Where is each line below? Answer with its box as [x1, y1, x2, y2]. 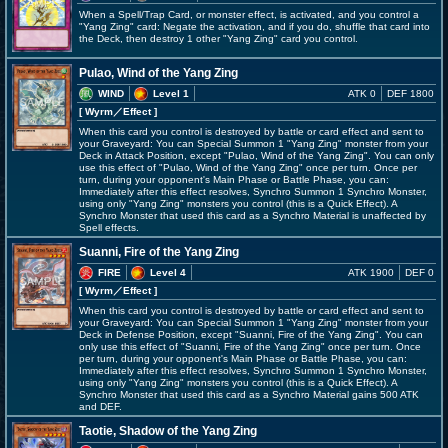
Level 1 [153, 88, 189, 99]
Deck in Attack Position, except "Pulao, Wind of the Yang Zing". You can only [79, 150, 434, 161]
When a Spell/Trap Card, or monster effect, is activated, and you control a [79, 9, 419, 20]
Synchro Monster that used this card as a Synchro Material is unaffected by [79, 210, 426, 221]
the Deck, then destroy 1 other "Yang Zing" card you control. [79, 33, 358, 44]
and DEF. [79, 401, 122, 412]
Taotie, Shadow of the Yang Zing [79, 424, 257, 438]
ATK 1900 [348, 267, 394, 278]
